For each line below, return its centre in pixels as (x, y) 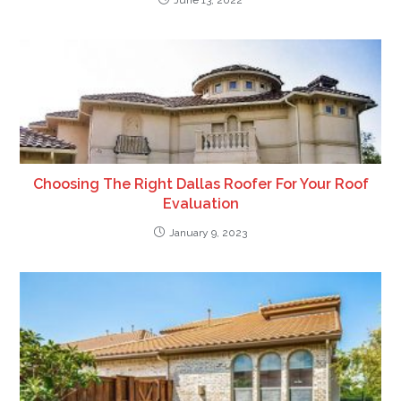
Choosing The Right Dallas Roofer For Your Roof (200, 183)
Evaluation (200, 203)
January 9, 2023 (208, 232)
